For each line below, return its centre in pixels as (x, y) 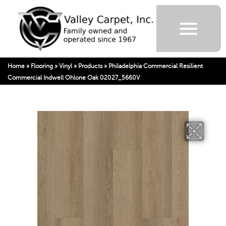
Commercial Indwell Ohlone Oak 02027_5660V (74, 77)
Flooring (42, 66)
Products (90, 66)
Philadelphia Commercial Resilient (156, 66)
